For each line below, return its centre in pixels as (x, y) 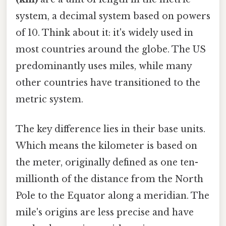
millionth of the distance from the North (109, 179)
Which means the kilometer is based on (106, 146)
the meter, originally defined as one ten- (107, 163)
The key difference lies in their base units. (110, 129)
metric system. (49, 99)
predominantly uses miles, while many (104, 66)
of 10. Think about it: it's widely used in (104, 33)
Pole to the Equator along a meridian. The (112, 196)
